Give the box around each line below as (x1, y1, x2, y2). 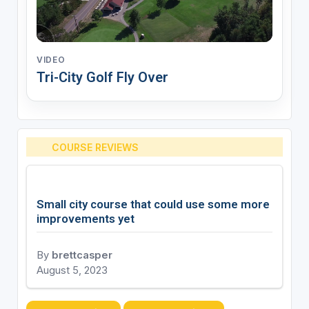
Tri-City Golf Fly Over (36, 69, 168, 86)
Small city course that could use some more (36, 197, 270, 212)
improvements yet (36, 212, 134, 226)
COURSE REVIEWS (52, 141, 139, 153)
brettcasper (51, 249, 112, 262)
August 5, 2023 (36, 264, 108, 277)
